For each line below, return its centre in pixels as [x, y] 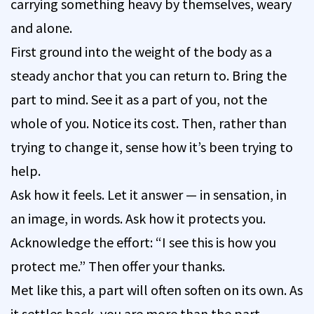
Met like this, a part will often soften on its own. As [157, 289]
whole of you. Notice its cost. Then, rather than [149, 123]
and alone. [41, 27]
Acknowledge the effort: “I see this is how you [143, 242]
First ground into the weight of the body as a [141, 51]
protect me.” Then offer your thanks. [118, 266]
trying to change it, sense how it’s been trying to [152, 146]
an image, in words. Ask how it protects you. [138, 218]
